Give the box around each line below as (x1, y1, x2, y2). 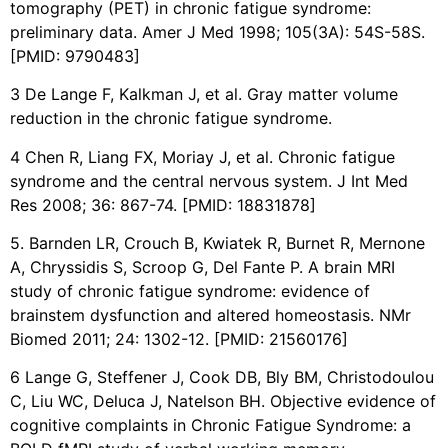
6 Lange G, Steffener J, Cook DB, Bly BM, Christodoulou (10, 367, 434, 388)
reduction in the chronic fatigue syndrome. (10, 108, 332, 129)
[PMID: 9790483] (10, 45, 140, 66)
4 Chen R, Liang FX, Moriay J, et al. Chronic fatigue (10, 146, 395, 167)
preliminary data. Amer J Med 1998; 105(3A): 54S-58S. (10, 21, 425, 42)
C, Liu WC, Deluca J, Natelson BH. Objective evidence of (10, 391, 436, 412)
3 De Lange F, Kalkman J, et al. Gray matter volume (10, 84, 398, 105)
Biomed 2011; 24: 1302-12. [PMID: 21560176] (10, 328, 348, 349)
